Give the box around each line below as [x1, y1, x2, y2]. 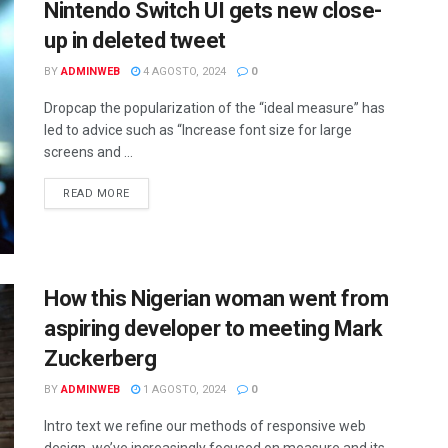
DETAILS [128, 186, 177, 200]
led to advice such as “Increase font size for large [44, 122, 352, 139]
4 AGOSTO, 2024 [140, 65, 226, 79]
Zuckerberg [44, 345, 157, 371]
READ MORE [63, 187, 130, 201]
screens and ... [44, 144, 133, 161]
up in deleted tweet [44, 28, 226, 54]
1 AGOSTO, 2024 [140, 382, 226, 396]
